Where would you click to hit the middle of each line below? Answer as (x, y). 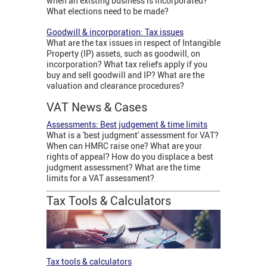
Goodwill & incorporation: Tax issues (115, 32)
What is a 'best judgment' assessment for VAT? (133, 135)
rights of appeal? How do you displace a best (130, 156)
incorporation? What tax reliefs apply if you (127, 64)
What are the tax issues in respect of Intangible (133, 42)
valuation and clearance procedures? (116, 85)
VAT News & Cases (97, 107)
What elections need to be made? (108, 11)
